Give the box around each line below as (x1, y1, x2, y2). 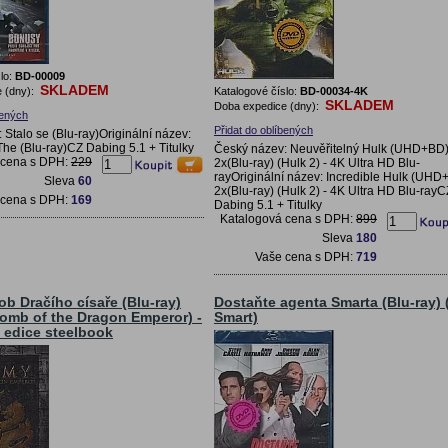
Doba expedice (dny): (214, 99, 322, 112)
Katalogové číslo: (214, 84, 300, 97)
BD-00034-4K (300, 84, 368, 97)
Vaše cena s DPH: (255, 249, 356, 264)
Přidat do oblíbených (214, 123, 313, 136)
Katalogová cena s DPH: (220, 211, 356, 226)
